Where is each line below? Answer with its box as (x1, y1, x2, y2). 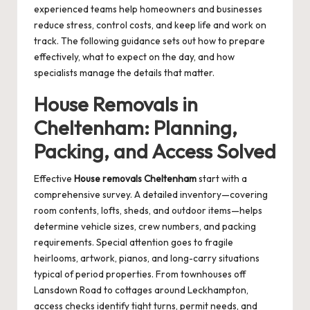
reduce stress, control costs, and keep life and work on (34, 19, 266, 32)
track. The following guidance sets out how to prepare (34, 35, 265, 48)
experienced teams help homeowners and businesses (34, 3, 262, 16)
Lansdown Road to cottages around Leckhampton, (34, 284, 248, 297)
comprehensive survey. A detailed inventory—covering (34, 188, 268, 201)
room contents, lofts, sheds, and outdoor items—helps (34, 204, 262, 217)
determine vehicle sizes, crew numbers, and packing (34, 220, 256, 233)
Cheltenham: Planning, (34, 115, 237, 140)
